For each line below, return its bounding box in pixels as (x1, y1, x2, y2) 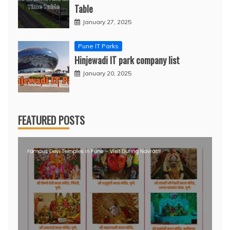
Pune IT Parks (78, 42, 119, 50)
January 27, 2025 (83, 18, 131, 26)
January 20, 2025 (83, 69, 131, 78)
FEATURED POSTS (18, 112, 85, 128)
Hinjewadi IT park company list (74, 53, 180, 67)
